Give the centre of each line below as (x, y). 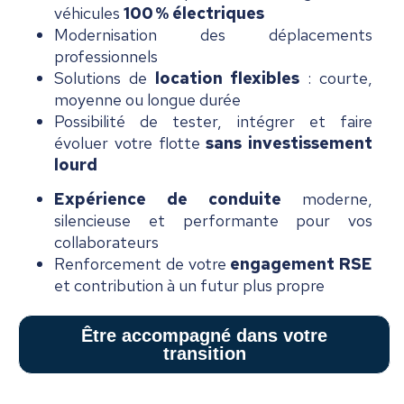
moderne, (327, 199)
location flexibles (227, 78)
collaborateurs (106, 243)
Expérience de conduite (168, 199)
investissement (310, 142)
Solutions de (105, 78)
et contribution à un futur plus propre (189, 286)
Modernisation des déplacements (213, 34)
